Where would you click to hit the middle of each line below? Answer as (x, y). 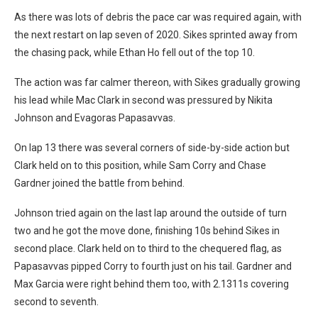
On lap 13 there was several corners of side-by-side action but (152, 147)
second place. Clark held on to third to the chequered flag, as (148, 248)
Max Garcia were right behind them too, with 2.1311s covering (152, 284)
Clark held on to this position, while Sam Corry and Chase (140, 165)
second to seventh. (56, 301)
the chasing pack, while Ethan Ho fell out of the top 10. (135, 52)
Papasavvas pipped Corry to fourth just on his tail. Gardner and (153, 266)
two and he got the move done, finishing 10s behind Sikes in (147, 230)
